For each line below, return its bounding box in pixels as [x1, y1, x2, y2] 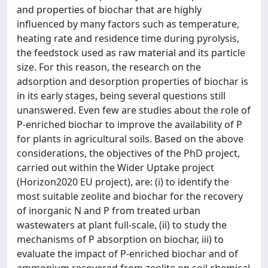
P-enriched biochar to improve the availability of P [17, 117, 242, 131]
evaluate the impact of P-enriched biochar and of [17, 246, 238, 260]
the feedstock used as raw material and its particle [17, 45, 245, 59]
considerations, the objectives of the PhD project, [17, 146, 240, 160]
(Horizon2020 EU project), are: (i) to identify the [17, 175, 229, 188]
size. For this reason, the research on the [17, 60, 201, 74]
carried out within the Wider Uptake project [17, 160, 214, 174]
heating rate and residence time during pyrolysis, [17, 31, 239, 45]
